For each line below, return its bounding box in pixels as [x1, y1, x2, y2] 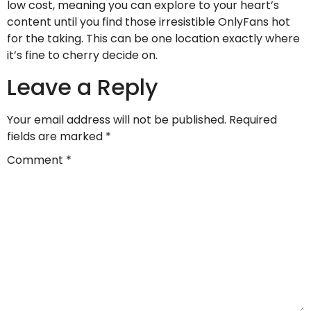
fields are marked [7, 128, 106, 144]
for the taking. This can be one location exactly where [7, 31, 300, 47]
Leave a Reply [7, 71, 158, 103]
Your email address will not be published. [7, 111, 226, 128]
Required [229, 111, 277, 128]
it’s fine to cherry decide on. [7, 47, 158, 64]
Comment [7, 152, 66, 169]
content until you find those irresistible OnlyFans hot [7, 14, 290, 31]
